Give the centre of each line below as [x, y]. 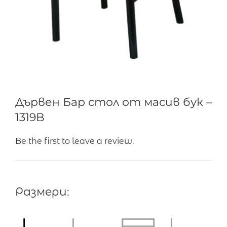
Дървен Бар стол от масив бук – [113, 102]
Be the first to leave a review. [74, 141]
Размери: [42, 192]
